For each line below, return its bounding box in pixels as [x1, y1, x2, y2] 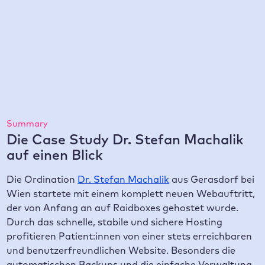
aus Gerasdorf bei [169, 173, 255, 186]
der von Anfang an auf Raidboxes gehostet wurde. [7, 202, 239, 214]
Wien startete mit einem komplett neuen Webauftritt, [7, 188, 256, 200]
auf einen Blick [7, 146, 104, 163]
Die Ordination [7, 173, 78, 186]
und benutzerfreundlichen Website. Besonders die [7, 244, 236, 257]
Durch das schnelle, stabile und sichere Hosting [7, 216, 223, 228]
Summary [7, 118, 49, 129]
